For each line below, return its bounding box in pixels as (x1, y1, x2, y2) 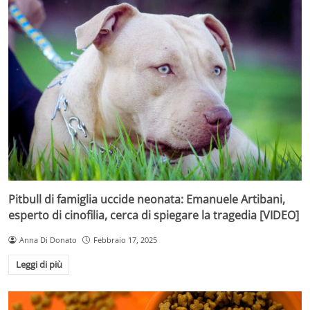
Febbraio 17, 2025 (93, 234, 157, 245)
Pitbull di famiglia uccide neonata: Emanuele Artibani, (8, 191, 285, 207)
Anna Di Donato (19, 234, 77, 245)
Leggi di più (15, 258, 62, 271)
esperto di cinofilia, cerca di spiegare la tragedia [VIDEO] (8, 207, 299, 223)
